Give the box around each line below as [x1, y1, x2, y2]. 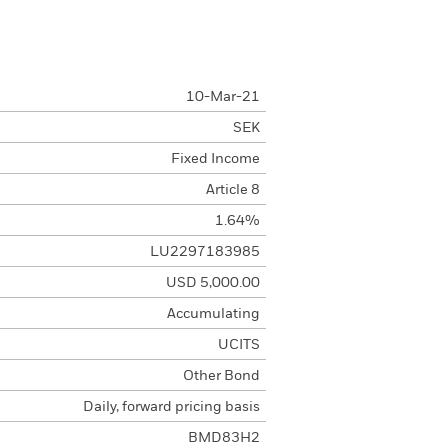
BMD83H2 [187, 431, 260, 445]
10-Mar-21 [185, 90, 260, 104]
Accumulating [166, 307, 260, 321]
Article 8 [205, 183, 260, 197]
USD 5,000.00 [165, 276, 260, 290]
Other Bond [182, 369, 260, 383]
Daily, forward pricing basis [82, 400, 260, 414]
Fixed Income [170, 152, 260, 166]
